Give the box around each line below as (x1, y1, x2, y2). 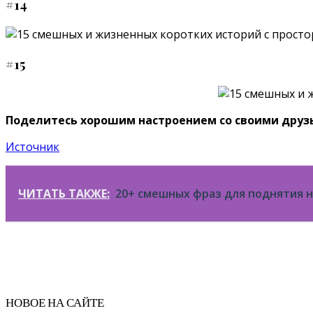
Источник (6, 138, 59, 154)
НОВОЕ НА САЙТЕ (6, 294, 104, 310)
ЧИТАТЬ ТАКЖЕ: (18, 185, 110, 201)
